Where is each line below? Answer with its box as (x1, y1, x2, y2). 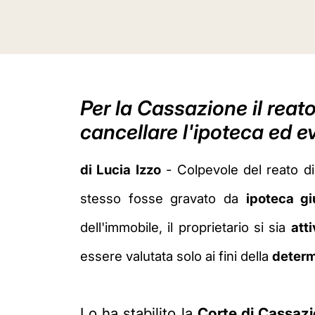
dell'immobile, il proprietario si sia (80, 219, 291, 236)
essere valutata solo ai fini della (80, 247, 272, 264)
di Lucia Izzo (80, 161, 161, 178)
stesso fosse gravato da (80, 190, 246, 207)
